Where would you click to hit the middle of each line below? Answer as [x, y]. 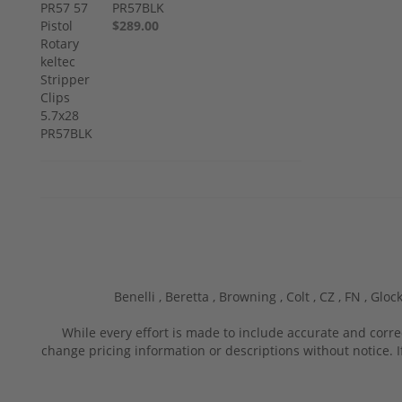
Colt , [303, 296]
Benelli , [140, 296]
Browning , [253, 296]
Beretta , [192, 296]
